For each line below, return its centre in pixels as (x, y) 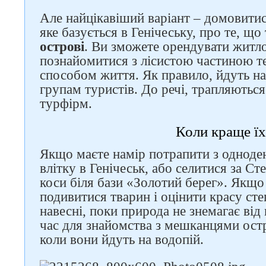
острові (62, 47)
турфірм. (66, 104)
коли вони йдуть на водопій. (122, 240)
